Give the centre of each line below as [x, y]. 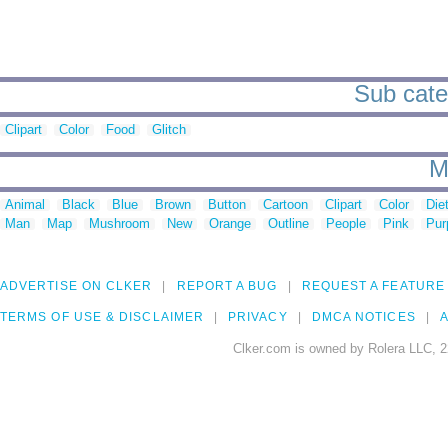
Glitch [169, 130]
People [346, 224]
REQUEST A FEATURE [373, 286]
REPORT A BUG [227, 286]
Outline [288, 224]
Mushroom [119, 224]
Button [227, 205]
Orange [230, 224]
